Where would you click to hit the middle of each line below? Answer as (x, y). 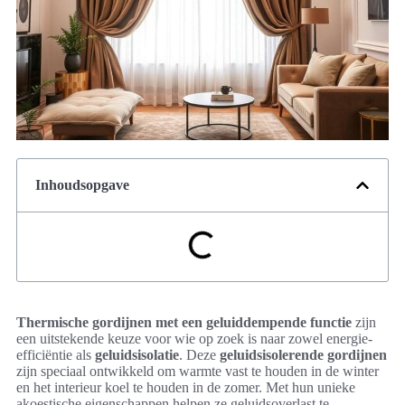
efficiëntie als (56, 355)
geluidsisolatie (137, 355)
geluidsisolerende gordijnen (303, 355)
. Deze (199, 355)
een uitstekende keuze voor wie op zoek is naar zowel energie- (194, 339)
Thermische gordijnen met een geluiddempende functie (184, 323)
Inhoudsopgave (82, 185)
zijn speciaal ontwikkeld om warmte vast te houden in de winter (198, 372)
